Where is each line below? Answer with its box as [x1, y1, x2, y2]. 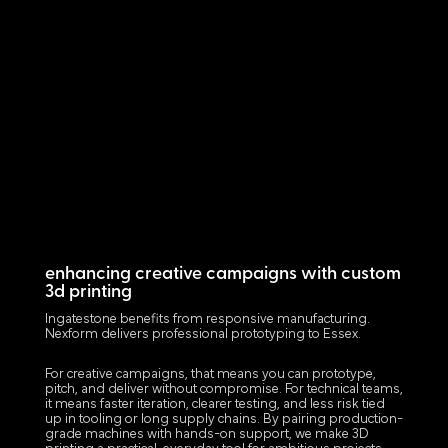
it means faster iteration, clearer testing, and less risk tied [44, 396, 385, 412]
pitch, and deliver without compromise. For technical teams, [44, 381, 403, 397]
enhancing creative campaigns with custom [44, 264, 401, 284]
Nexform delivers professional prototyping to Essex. [44, 326, 361, 342]
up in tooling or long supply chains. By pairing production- [44, 411, 403, 427]
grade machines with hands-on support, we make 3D [44, 426, 369, 442]
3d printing [44, 282, 132, 302]
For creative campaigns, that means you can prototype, [44, 366, 376, 382]
